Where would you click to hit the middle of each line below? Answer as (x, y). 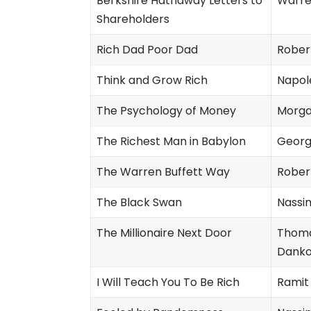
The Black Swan (139, 202)
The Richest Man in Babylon (171, 141)
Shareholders (133, 19)
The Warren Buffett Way (163, 171)
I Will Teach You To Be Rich (168, 282)
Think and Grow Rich (152, 80)
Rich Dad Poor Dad (147, 49)
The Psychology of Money (166, 110)
